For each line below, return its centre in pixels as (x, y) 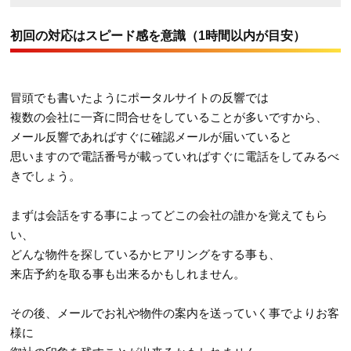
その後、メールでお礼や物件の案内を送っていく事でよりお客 (175, 313)
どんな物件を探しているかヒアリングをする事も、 (146, 254)
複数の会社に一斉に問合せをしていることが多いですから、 (169, 117)
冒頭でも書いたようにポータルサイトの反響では (140, 97)
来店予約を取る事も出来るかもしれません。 (128, 273)
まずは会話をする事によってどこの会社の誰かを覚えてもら (169, 215)
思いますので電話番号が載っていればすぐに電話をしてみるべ (175, 156)
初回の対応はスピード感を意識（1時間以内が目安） (158, 35)
